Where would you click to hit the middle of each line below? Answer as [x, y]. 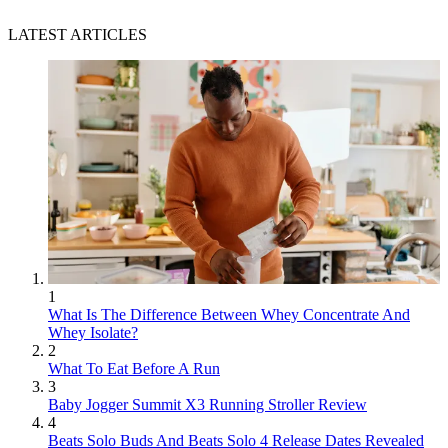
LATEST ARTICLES [77, 35]
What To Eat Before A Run [134, 369]
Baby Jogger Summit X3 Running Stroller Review [207, 405]
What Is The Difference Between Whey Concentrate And [229, 315]
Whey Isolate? [93, 333]
